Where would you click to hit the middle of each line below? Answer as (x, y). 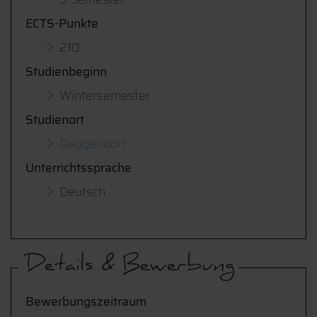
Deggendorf (93, 144)
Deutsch (82, 192)
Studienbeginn (66, 71)
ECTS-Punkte (62, 23)
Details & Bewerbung (130, 268)
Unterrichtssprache (79, 168)
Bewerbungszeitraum (86, 301)
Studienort (55, 120)
